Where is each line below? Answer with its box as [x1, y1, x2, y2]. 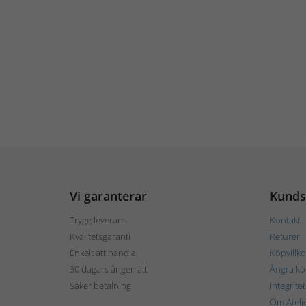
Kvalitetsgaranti [70, 229, 130, 242]
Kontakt [269, 213, 301, 226]
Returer [269, 229, 300, 242]
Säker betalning [70, 279, 131, 292]
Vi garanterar [70, 187, 147, 204]
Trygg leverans [70, 213, 127, 226]
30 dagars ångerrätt [70, 262, 148, 275]
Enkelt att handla [70, 246, 136, 259]
